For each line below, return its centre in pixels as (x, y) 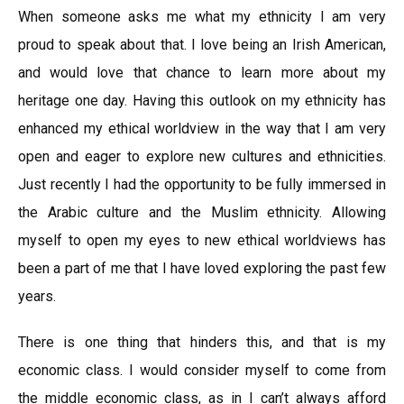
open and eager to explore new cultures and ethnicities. (202, 156)
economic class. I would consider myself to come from (202, 370)
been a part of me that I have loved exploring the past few (202, 268)
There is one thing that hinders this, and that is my (202, 342)
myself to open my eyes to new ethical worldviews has (202, 240)
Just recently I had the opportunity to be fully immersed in (202, 184)
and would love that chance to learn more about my (202, 73)
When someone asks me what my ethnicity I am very (202, 17)
